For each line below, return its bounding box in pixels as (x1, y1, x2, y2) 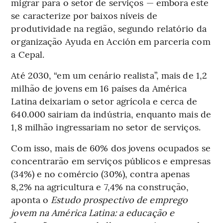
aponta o (11, 193, 51, 206)
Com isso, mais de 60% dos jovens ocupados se (11, 141, 211, 154)
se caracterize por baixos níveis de (11, 8, 157, 21)
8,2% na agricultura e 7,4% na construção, (11, 180, 189, 193)
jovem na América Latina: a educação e (11, 206, 175, 219)
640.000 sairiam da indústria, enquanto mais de (11, 107, 211, 120)
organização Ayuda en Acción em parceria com (11, 34, 211, 47)
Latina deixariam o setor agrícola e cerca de (11, 94, 197, 107)
